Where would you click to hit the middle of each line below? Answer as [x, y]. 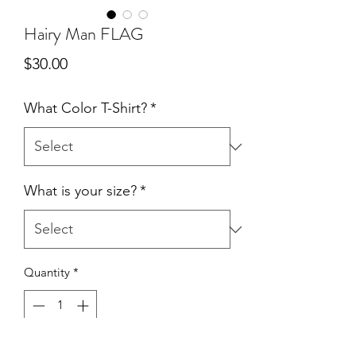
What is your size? [80, 191]
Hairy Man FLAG [83, 34]
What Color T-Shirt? [85, 108]
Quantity [47, 272]
